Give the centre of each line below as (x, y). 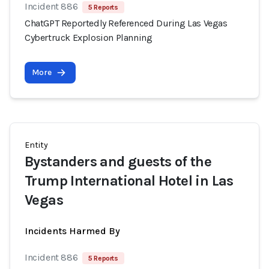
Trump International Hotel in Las (129, 181)
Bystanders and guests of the (118, 162)
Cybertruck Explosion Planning (89, 38)
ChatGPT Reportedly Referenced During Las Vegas (126, 23)
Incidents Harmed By (72, 231)
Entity (36, 145)
